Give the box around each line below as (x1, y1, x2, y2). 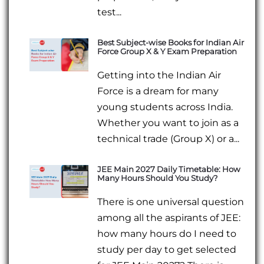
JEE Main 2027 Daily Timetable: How (97, 164, 241, 174)
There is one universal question (97, 196, 245, 207)
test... (97, 6, 122, 18)
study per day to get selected (97, 243, 237, 255)
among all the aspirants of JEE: (97, 212, 241, 223)
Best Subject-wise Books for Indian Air (97, 37, 245, 47)
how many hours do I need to (97, 227, 237, 239)
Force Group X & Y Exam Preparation (97, 46, 237, 56)
